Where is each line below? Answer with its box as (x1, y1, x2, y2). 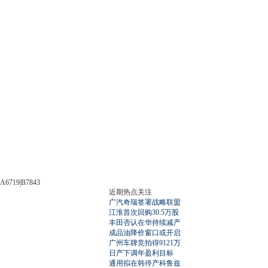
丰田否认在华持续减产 (109, 218, 181, 227)
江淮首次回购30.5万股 (109, 208, 179, 217)
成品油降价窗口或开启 (109, 228, 181, 237)
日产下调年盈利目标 (109, 248, 173, 257)
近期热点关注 (109, 187, 152, 196)
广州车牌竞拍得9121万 (109, 238, 181, 247)
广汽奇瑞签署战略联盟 (109, 197, 181, 206)
